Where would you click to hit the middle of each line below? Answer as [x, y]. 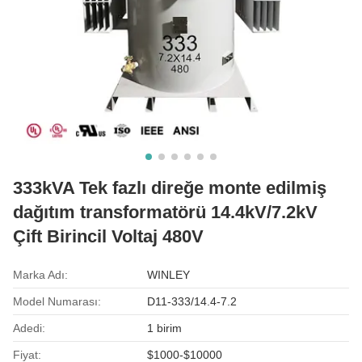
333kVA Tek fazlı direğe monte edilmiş [170, 187]
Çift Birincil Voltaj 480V [108, 236]
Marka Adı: [40, 274]
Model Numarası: [57, 301]
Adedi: [29, 328]
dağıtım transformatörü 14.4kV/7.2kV [165, 212]
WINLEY [169, 274]
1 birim [165, 328]
